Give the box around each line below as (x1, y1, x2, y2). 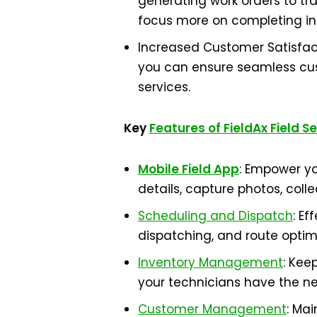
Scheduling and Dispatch (138, 207, 293, 224)
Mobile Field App (138, 161, 239, 178)
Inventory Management (138, 254, 283, 271)
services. (138, 79, 190, 96)
